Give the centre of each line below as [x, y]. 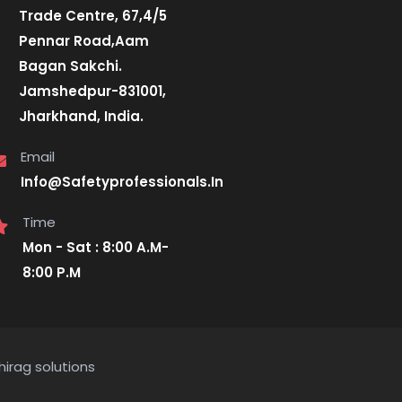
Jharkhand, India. [82, 116]
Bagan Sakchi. [71, 66]
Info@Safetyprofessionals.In [122, 181]
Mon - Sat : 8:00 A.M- [96, 247]
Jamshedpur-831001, [93, 91]
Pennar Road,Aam [84, 40]
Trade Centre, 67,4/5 [93, 15]
